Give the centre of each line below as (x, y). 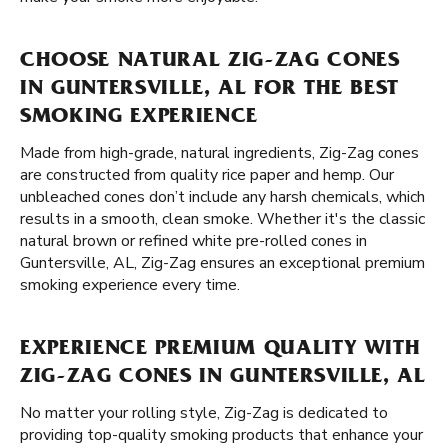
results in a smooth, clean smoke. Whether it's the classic (222, 219)
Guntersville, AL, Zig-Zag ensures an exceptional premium (222, 263)
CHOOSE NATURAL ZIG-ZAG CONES (210, 62)
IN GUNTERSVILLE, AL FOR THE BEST (210, 90)
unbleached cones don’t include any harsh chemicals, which (222, 197)
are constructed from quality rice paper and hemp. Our (207, 175)
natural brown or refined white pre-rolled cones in (193, 241)
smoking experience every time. (130, 285)
